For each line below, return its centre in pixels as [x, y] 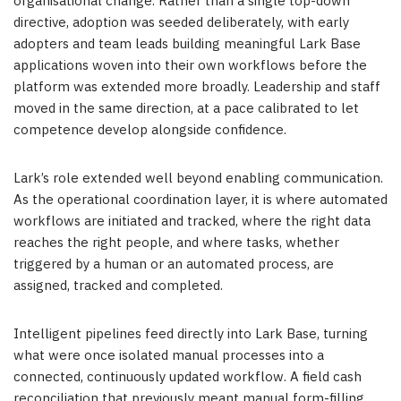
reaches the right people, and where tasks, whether [176, 243]
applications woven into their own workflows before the [190, 65]
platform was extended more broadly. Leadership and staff [197, 87]
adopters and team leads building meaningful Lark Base [187, 44]
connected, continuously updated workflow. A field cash [188, 377]
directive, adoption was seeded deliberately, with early [181, 22]
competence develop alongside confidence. [150, 130]
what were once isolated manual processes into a [169, 355]
